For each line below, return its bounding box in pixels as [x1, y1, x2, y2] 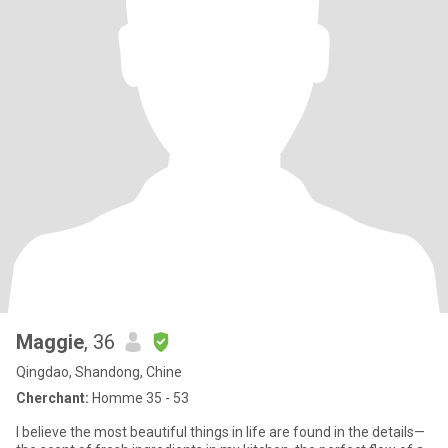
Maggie [16, 330, 84, 354]
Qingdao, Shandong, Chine [16, 364, 182, 380]
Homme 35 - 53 [89, 390, 189, 406]
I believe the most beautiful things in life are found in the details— [16, 424, 425, 440]
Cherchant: [16, 390, 89, 406]
